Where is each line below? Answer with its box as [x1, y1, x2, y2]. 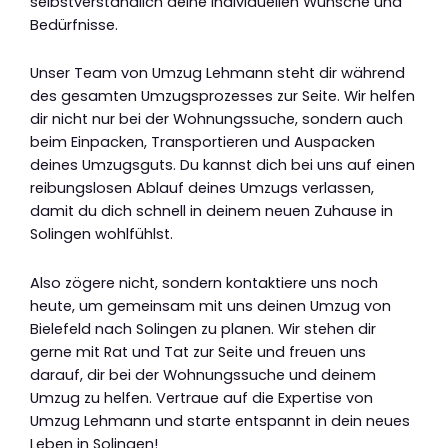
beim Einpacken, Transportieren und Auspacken [30, 132, 375, 153]
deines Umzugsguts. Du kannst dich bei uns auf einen [30, 155, 415, 176]
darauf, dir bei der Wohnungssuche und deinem [30, 364, 376, 385]
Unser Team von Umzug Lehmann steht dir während [30, 63, 405, 84]
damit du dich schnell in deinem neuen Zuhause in [30, 201, 393, 222]
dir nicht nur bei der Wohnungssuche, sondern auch [30, 109, 403, 130]
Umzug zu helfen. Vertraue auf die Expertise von [30, 387, 373, 408]
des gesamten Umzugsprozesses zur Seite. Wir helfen [30, 86, 415, 107]
